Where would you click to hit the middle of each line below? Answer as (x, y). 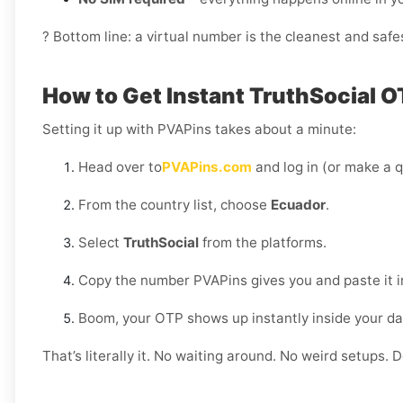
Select (101, 243)
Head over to (120, 167)
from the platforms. (263, 243)
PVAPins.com (207, 167)
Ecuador (298, 205)
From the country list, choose (175, 205)
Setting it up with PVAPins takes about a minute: (199, 130)
